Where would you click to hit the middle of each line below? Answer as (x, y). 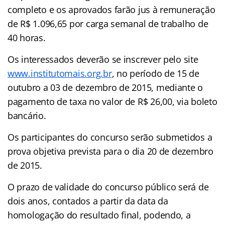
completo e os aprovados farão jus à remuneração (111, 9)
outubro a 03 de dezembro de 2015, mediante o (105, 87)
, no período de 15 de (155, 73)
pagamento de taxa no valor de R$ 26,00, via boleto (113, 101)
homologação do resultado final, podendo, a (99, 215)
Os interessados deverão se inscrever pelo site (103, 59)
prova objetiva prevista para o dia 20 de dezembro (110, 151)
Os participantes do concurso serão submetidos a (110, 137)
